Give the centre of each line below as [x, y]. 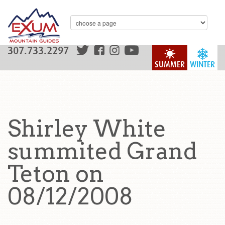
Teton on [56, 174]
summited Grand [102, 151]
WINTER [202, 65]
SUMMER [170, 65]
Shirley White [87, 129]
